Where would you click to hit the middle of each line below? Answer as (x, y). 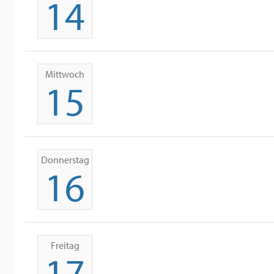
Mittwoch (65, 74)
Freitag (65, 245)
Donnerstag (65, 160)
